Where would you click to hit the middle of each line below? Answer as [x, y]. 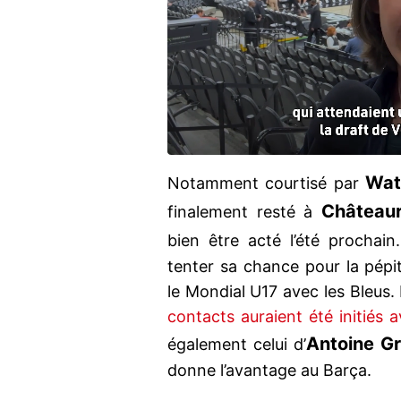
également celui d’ [237, 345]
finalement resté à [244, 212]
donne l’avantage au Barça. [269, 371]
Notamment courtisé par [267, 183]
